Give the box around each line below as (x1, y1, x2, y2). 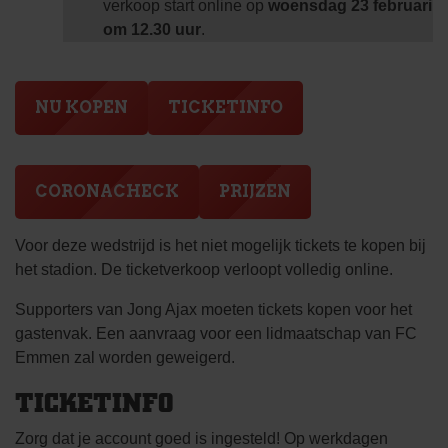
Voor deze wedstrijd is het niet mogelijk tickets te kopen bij (15, 236, 426, 254)
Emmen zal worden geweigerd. (15, 348, 235, 366)
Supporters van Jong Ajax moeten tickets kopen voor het (15, 300, 412, 318)
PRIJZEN (219, 181, 291, 201)
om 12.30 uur (103, 20, 201, 38)
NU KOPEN (35, 97, 128, 117)
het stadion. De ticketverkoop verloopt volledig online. (15, 260, 393, 278)
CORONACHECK (35, 181, 179, 201)
